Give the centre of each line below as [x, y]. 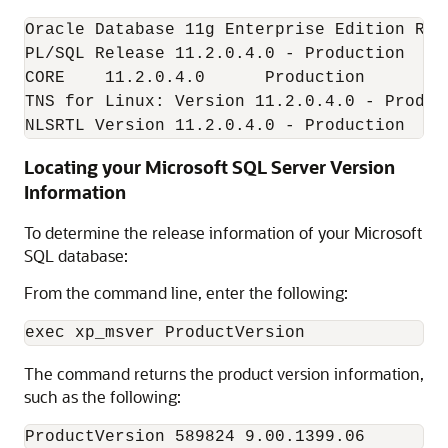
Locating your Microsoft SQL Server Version [209, 167]
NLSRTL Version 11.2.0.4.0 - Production [215, 126]
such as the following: [102, 396]
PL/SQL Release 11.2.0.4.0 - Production [215, 54]
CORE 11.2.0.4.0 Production [195, 78]
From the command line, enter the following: [186, 292]
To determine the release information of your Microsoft [223, 232]
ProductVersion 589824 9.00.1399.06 [195, 437]
